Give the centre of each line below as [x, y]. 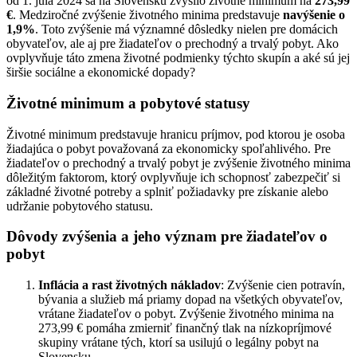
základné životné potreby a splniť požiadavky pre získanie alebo [167, 191]
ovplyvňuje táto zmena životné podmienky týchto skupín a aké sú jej [178, 58]
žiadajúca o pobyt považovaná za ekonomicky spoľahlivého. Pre [169, 148]
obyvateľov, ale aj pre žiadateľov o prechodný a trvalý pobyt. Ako [173, 44]
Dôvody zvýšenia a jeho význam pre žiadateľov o [167, 237]
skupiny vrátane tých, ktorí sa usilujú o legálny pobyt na [178, 342]
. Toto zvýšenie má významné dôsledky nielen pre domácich [186, 29]
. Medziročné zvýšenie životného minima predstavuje [148, 15]
